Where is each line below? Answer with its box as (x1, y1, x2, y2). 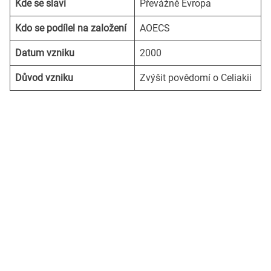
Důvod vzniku (15, 72, 73, 84)
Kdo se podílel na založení (15, 22, 126, 34)
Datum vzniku (15, 47, 74, 59)
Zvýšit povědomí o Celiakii (140, 72, 252, 84)
